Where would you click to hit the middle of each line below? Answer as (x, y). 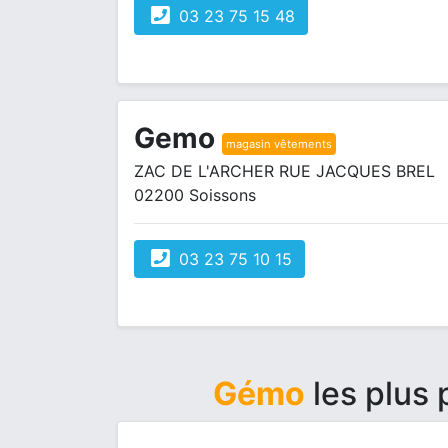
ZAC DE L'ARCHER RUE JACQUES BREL (284, 171)
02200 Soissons (195, 195)
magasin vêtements (279, 143)
